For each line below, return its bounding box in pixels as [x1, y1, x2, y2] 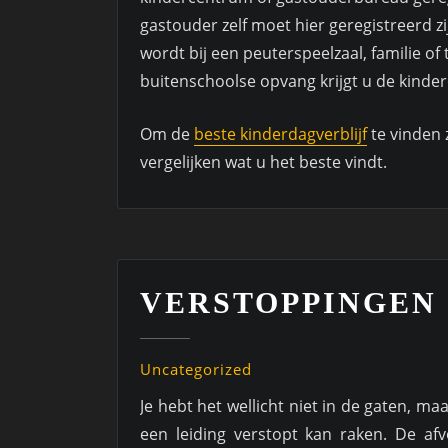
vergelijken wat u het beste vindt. [140, 151, 387, 174]
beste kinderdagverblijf [194, 123, 367, 146]
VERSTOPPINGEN [140, 286, 437, 320]
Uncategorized [140, 359, 252, 380]
